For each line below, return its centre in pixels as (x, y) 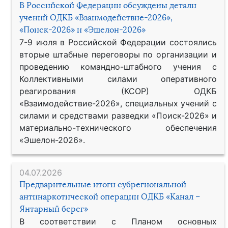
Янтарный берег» (54, 209)
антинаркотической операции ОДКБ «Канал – (110, 196)
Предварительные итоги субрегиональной (103, 184)
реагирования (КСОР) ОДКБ (118, 91)
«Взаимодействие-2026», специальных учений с (118, 103)
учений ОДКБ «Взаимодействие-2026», (96, 17)
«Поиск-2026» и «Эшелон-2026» (82, 30)
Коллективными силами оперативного (118, 79)
